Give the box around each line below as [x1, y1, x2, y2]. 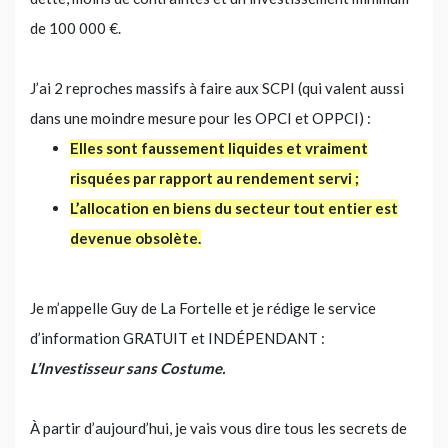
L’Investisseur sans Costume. [30, 358, 225, 377]
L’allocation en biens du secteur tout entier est [70, 198, 398, 217]
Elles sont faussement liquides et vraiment [70, 138, 368, 157]
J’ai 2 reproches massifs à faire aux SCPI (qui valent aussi [30, 78, 404, 97]
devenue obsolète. [70, 228, 201, 247]
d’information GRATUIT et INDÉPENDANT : [30, 328, 325, 347]
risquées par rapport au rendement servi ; [70, 168, 359, 187]
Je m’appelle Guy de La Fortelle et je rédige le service [30, 298, 376, 317]
